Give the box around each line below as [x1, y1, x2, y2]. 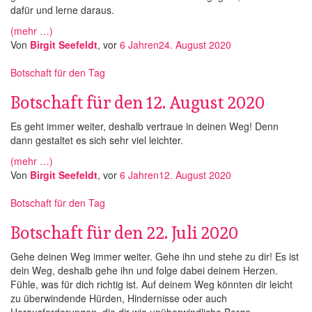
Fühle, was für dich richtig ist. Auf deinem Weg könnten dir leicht [10, 277, 292, 291]
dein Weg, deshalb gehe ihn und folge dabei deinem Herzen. [10, 263, 278, 277]
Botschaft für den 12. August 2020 [10, 88, 265, 116]
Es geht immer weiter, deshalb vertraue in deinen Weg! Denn [10, 119, 279, 133]
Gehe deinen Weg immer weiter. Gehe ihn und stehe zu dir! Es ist [10, 249, 299, 263]
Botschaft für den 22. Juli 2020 [10, 219, 238, 247]
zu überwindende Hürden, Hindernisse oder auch [10, 291, 227, 305]
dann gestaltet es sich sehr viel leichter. [10, 133, 183, 147]
